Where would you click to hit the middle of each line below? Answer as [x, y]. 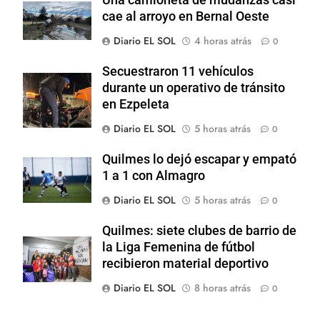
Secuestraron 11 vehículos [178, 71]
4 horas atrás [223, 40]
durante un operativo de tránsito [194, 87]
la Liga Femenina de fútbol [179, 247]
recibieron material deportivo [185, 263]
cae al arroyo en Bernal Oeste [186, 16]
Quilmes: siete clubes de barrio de [199, 230]
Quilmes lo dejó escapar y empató [199, 159]
